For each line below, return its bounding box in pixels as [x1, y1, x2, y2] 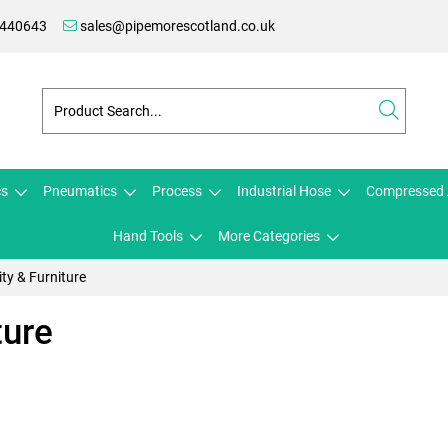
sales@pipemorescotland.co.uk [77, 18, 275, 34]
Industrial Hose [237, 183, 331, 199]
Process [152, 183, 202, 199]
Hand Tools [113, 228, 183, 244]
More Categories [218, 228, 320, 244]
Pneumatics [43, 183, 117, 199]
